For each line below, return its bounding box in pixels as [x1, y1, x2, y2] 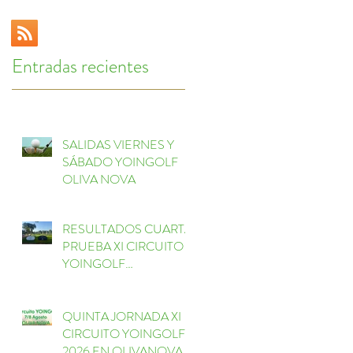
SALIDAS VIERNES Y [62, 135, 174, 154]
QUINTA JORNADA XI [62, 307, 181, 325]
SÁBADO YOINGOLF [62, 152, 178, 171]
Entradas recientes [12, 52, 149, 80]
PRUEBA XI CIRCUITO [62, 236, 113, 255]
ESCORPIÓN [62, 271, 135, 290]
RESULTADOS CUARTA [62, 219, 192, 238]
